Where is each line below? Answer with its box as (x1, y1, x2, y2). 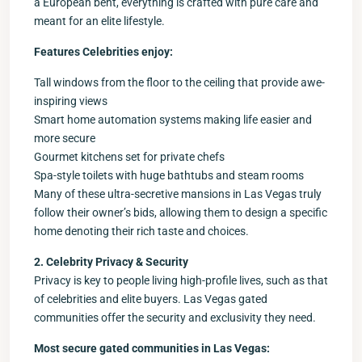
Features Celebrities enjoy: (34, 44, 173, 58)
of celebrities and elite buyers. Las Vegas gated (34, 292, 267, 305)
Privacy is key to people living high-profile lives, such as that (34, 273, 328, 287)
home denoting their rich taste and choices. (34, 224, 249, 238)
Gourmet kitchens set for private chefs (34, 149, 225, 163)
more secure (34, 131, 95, 145)
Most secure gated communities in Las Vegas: (34, 341, 270, 355)
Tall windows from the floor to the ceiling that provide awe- (34, 75, 325, 89)
